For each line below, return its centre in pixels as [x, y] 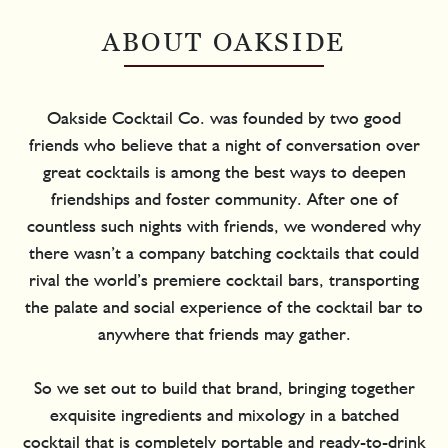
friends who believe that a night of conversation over [224, 145]
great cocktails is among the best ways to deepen [224, 172]
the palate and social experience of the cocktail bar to [224, 307]
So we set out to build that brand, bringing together [224, 388]
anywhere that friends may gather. [224, 334]
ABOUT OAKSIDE [224, 42]
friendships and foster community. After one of [224, 199]
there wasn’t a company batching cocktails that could [224, 253]
